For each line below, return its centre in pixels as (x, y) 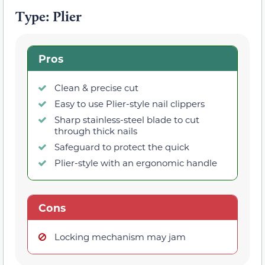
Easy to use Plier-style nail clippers (130, 103)
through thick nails (96, 130)
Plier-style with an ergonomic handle (136, 162)
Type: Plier (49, 17)
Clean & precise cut (96, 87)
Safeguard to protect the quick (122, 146)
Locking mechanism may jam (120, 236)
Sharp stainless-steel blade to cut (127, 119)
